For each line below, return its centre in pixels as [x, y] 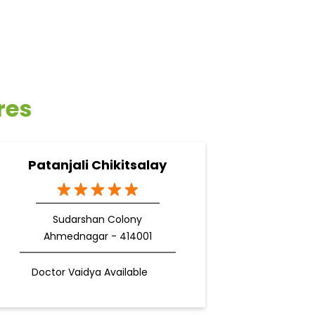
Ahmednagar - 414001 [97, 237]
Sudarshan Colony [97, 220]
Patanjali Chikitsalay [97, 165]
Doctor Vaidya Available [89, 272]
